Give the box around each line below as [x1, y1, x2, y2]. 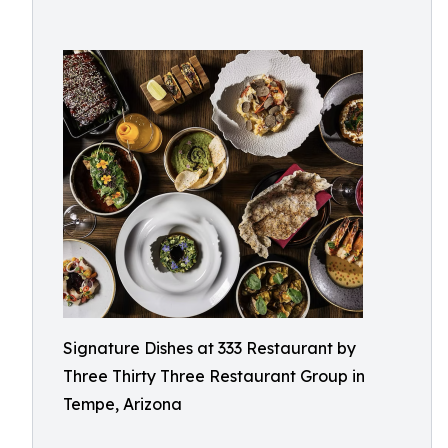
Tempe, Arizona [63, 394, 182, 414]
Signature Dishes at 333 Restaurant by [63, 338, 356, 358]
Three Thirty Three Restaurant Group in [63, 366, 365, 386]
